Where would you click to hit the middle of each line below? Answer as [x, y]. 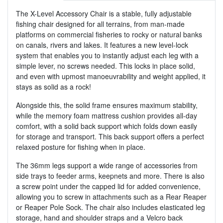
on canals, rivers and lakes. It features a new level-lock [102, 45]
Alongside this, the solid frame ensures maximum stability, [107, 105]
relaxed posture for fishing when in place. [82, 147]
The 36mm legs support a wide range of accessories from [107, 165]
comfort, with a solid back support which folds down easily [107, 126]
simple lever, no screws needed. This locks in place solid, [106, 65]
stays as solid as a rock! [55, 86]
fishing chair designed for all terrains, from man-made [100, 24]
